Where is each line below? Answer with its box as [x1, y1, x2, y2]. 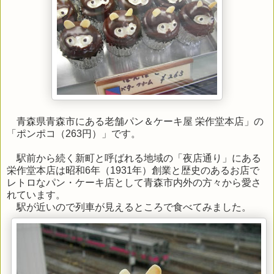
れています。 [7, 189, 65, 200]
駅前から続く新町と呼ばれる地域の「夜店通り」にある [7, 152, 261, 163]
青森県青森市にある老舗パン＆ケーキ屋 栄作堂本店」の [7, 116, 264, 127]
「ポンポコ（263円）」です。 [7, 128, 141, 139]
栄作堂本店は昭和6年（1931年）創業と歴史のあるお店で [7, 165, 259, 176]
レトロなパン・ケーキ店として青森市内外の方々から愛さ [7, 177, 261, 188]
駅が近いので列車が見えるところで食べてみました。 [7, 201, 251, 212]
